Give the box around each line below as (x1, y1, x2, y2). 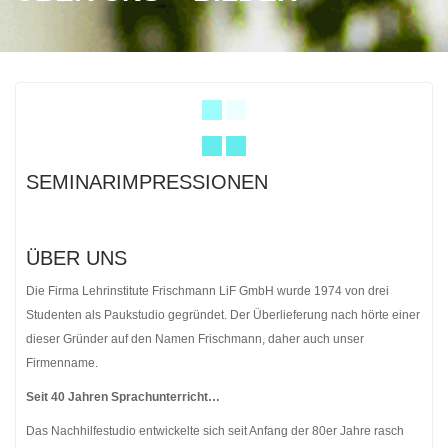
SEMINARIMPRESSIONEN (26, 171, 268, 193)
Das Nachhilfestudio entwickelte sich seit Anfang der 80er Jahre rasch (26, 424, 404, 438)
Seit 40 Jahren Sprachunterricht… (26, 390, 220, 404)
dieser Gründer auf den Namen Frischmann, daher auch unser (26, 332, 364, 346)
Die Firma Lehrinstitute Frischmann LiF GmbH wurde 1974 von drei (26, 284, 389, 298)
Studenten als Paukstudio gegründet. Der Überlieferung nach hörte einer (26, 308, 420, 322)
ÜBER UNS (26, 247, 127, 269)
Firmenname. (26, 356, 98, 370)
